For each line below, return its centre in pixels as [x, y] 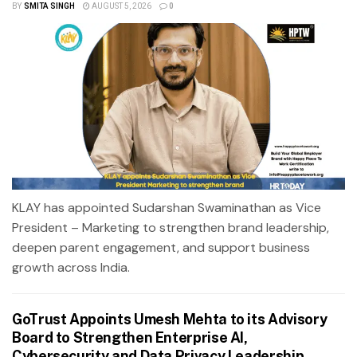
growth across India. [71, 267]
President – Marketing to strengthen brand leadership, [171, 227]
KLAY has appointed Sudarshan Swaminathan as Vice [167, 207]
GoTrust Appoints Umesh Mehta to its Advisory [170, 319]
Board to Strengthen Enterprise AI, [130, 337]
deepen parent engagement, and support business [161, 247]
